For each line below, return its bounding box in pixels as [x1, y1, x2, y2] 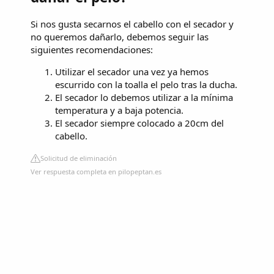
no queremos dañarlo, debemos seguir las [31, 31, 209, 43]
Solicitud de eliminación [40, 154, 117, 163]
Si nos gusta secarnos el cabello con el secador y [31, 18, 234, 31]
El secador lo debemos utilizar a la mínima [55, 91, 233, 104]
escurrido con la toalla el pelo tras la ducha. [55, 78, 237, 91]
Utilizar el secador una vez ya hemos [55, 65, 209, 78]
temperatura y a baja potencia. [55, 104, 183, 117]
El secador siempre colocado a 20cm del [55, 117, 224, 130]
